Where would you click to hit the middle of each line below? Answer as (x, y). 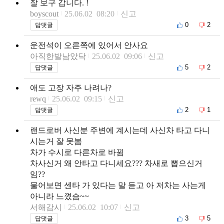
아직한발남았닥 (58, 56)
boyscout (44, 13)
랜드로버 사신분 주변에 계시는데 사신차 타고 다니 (120, 130)
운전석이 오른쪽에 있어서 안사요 (89, 45)
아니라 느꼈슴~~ (59, 196)
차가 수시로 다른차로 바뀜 (77, 152)
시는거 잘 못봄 (56, 141)
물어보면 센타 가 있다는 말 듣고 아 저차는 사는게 (118, 185)
